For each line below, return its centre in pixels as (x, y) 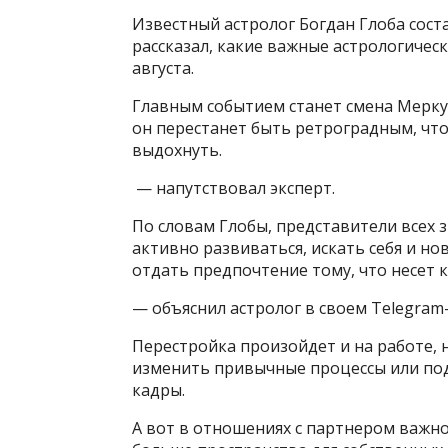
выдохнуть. (177, 149)
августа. (163, 67)
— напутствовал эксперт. (233, 187)
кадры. (158, 389)
